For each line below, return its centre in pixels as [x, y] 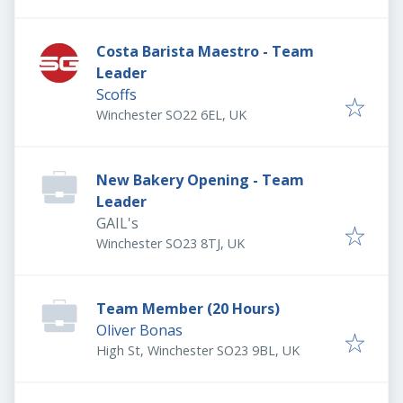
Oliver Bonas [139, 330]
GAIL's [117, 223]
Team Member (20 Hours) [188, 309]
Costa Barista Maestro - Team [205, 51]
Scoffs [116, 94]
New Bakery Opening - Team [200, 180]
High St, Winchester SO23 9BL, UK [198, 350]
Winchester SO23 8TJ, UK [170, 243]
